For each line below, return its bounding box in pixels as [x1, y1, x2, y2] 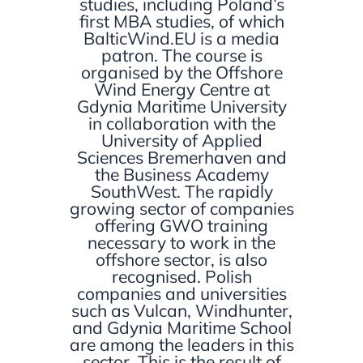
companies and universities [76, 282, 287, 304]
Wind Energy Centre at [93, 78, 270, 100]
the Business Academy [94, 163, 269, 185]
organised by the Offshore [80, 61, 283, 83]
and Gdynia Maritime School [71, 316, 292, 338]
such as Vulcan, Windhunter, [70, 299, 293, 321]
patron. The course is [100, 44, 263, 66]
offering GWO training [95, 214, 268, 236]
